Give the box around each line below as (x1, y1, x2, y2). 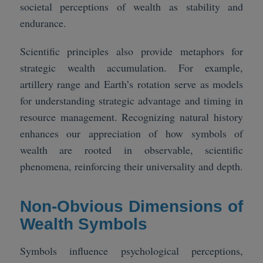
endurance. (19, 16, 66, 31)
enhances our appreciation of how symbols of (19, 126, 244, 141)
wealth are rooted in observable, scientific (19, 143, 244, 157)
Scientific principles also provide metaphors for (19, 44, 244, 59)
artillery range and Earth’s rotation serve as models (19, 77, 244, 92)
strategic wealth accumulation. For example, (19, 60, 244, 75)
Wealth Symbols (19, 215, 147, 234)
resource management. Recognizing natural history (19, 110, 244, 124)
